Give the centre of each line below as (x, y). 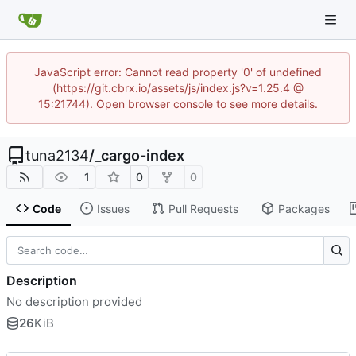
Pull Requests (203, 208)
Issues (113, 208)
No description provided (74, 301)
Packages (304, 208)
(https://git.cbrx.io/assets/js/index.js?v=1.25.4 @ (178, 88)
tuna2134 (57, 155)
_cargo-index (139, 155)
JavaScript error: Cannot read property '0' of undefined (178, 72)
